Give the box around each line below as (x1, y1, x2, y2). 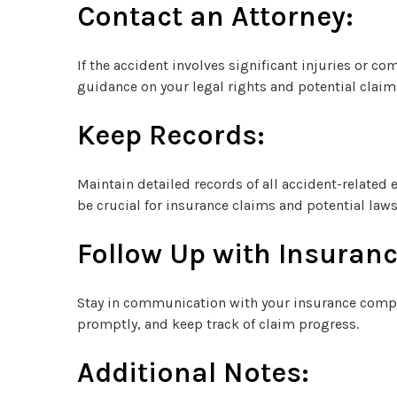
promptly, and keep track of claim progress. (77, 315, 359, 332)
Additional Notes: (77, 355, 309, 389)
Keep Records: (77, 118, 265, 152)
